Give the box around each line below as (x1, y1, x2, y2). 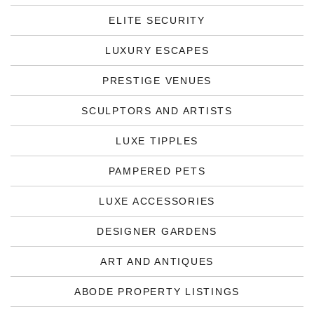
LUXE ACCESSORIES (99, 196, 215, 207)
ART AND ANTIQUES (100, 256, 214, 267)
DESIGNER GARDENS (97, 226, 217, 237)
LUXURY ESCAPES (104, 45, 210, 56)
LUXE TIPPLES (116, 135, 198, 146)
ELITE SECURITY (109, 15, 205, 26)
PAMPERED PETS (108, 165, 206, 177)
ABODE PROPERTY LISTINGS (74, 286, 240, 297)
